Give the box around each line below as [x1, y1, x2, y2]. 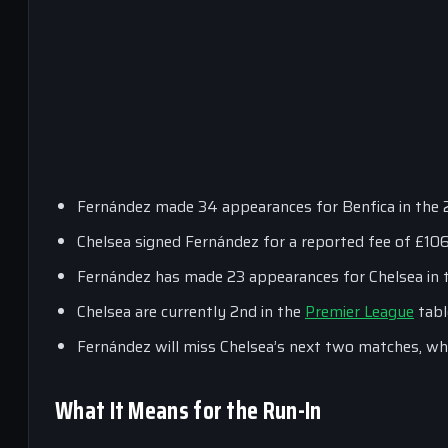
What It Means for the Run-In [55, 392, 322, 430]
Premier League [305, 299, 414, 324]
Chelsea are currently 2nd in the [77, 299, 305, 324]
